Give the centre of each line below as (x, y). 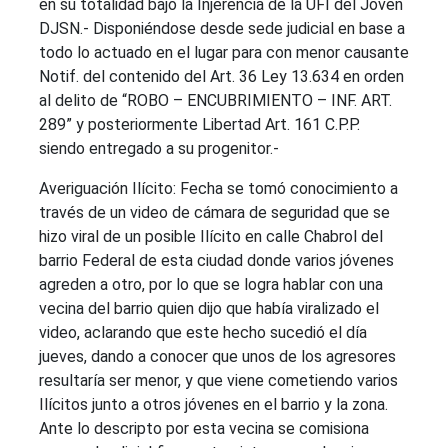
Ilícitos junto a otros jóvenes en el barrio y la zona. (213, 404)
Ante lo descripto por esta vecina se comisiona (204, 428)
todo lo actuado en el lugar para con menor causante (224, 52)
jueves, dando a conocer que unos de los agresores (217, 356)
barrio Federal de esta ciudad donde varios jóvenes (216, 260)
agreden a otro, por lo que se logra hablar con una (211, 284)
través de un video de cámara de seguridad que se (214, 212)
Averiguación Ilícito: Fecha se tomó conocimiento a (218, 188)
